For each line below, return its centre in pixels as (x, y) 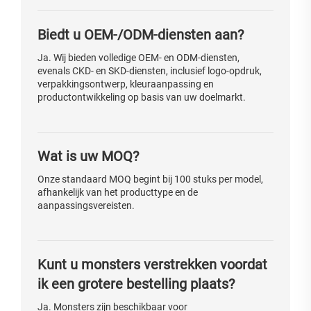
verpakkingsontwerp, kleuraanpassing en (126, 84)
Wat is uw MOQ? (88, 157)
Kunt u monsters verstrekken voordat (152, 265)
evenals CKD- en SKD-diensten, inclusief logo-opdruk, (150, 71)
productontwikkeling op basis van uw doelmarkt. (142, 98)
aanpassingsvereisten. (86, 206)
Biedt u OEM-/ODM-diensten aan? (141, 35)
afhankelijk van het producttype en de (118, 193)
